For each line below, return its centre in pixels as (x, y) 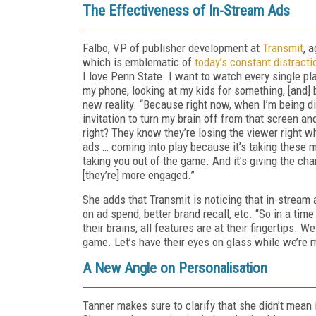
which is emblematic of (139, 62)
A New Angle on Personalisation (175, 268)
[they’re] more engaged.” (140, 175)
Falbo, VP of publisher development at (172, 48)
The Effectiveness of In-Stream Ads (186, 10)
